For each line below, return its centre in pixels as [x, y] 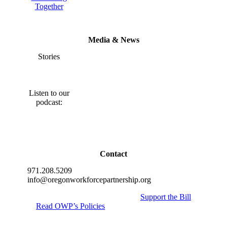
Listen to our [49, 93]
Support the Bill [165, 197]
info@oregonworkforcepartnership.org [89, 180]
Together [49, 7]
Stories [49, 56]
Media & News [113, 40]
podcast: [49, 102]
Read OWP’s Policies [71, 206]
